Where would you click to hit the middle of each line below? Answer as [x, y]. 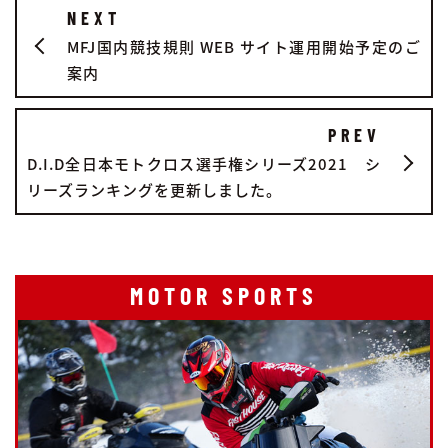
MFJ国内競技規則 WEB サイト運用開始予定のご [244, 47]
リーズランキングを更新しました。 [154, 190]
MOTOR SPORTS [224, 296]
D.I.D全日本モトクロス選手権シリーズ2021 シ [204, 164]
